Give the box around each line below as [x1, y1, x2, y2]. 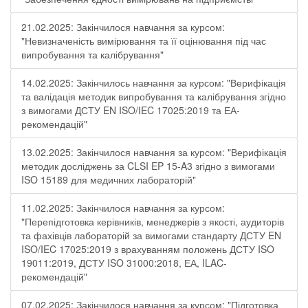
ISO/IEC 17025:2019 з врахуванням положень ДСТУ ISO [21, 242, 274, 256]
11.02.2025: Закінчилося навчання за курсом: [21, 201, 225, 214]
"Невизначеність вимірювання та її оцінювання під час [21, 34, 266, 47]
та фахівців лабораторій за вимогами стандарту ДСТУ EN [21, 228, 281, 242]
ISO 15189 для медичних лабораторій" [21, 173, 196, 186]
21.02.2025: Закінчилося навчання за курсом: [21, 20, 225, 34]
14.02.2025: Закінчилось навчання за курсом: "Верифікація [21, 76, 286, 89]
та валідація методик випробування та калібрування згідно [21, 89, 286, 103]
